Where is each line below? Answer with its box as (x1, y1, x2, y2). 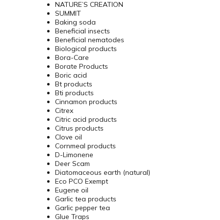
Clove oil (55, 133, 82, 142)
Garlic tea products (55, 194, 116, 204)
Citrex (55, 106, 73, 115)
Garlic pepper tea (55, 203, 110, 213)
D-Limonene (55, 150, 93, 160)
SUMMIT (55, 9, 81, 18)
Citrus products (55, 124, 104, 133)
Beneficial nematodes (55, 35, 124, 45)
